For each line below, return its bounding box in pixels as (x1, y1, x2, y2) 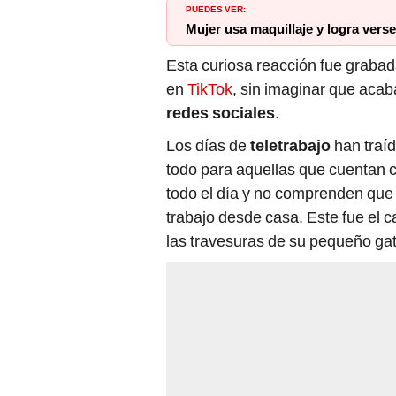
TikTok (187, 80, 232, 99)
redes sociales (166, 103, 275, 123)
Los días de (166, 136, 250, 156)
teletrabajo (250, 136, 334, 156)
